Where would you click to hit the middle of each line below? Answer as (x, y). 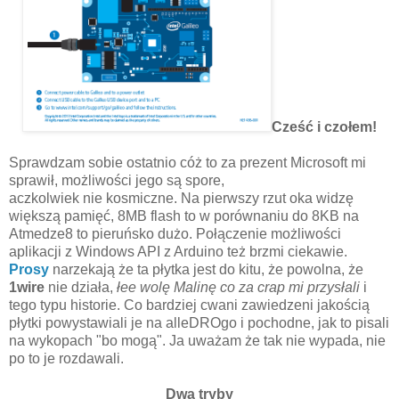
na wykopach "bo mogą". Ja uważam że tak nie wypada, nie (197, 340)
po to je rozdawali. (66, 358)
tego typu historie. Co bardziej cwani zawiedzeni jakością (189, 305)
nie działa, (81, 287)
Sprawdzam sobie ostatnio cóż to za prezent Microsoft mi (187, 162)
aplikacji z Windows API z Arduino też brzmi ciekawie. (178, 251)
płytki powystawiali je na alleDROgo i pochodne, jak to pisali (199, 322)
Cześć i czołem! (324, 126)
